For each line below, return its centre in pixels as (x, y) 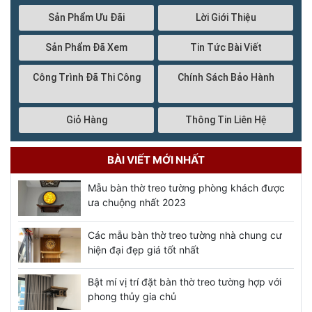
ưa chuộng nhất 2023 (137, 202)
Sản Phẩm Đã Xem (86, 47)
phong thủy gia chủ (132, 297)
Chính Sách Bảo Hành (226, 77)
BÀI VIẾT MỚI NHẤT (156, 160)
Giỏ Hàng (86, 120)
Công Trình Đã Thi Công (86, 77)
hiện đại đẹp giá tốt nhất (143, 249)
